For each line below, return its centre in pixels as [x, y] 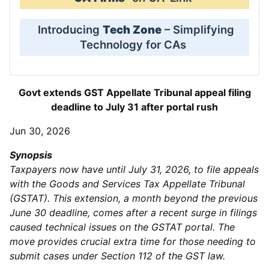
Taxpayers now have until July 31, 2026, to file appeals [134, 169]
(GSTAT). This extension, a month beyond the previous [134, 198]
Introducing [69, 29]
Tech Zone [132, 29]
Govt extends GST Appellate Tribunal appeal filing [134, 92]
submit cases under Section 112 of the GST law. [117, 256]
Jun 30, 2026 [40, 131]
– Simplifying [198, 29]
